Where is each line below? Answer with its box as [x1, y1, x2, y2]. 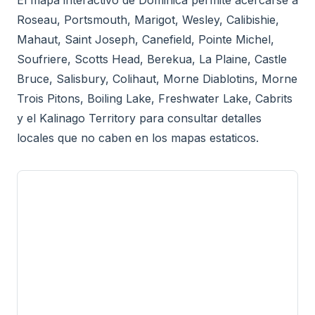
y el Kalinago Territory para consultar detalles [17, 110, 262, 125]
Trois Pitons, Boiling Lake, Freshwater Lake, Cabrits [17, 91, 292, 105]
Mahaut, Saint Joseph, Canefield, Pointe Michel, [17, 32, 274, 46]
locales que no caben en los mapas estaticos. [17, 130, 259, 145]
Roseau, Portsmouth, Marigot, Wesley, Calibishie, [17, 12, 279, 27]
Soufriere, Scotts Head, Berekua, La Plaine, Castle [17, 51, 287, 66]
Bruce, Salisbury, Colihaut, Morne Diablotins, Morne [17, 71, 297, 86]
